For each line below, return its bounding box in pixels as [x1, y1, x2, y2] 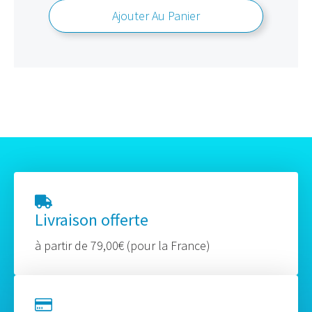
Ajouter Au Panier [112, 8, 200, 24]
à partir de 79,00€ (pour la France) [35, 237, 210, 253]
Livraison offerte [35, 209, 148, 231]
